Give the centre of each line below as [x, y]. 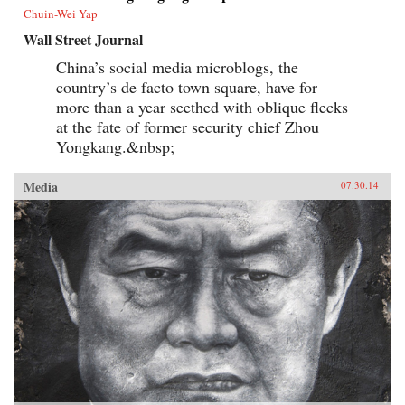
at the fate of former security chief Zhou [188, 127]
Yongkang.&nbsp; [115, 147]
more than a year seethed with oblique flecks [202, 107]
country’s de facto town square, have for [187, 87]
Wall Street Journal [83, 40]
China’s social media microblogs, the [177, 67]
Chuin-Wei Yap [61, 14]
